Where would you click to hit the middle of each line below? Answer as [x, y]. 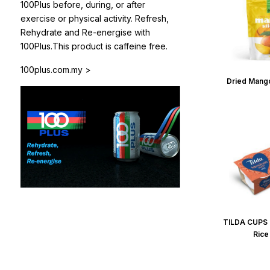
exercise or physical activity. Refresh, [95, 18]
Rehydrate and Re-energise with [85, 32]
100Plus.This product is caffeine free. [94, 46]
